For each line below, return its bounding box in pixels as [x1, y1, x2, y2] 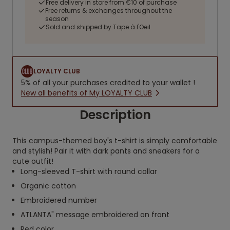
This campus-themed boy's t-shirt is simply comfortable [12, 136, 217, 146]
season [45, 14, 69, 23]
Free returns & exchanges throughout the [45, 6, 172, 15]
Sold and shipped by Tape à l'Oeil [46, 23, 150, 31]
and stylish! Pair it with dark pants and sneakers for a [12, 146, 200, 156]
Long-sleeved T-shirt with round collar [21, 166, 157, 177]
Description [79, 106, 151, 123]
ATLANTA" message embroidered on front [21, 209, 169, 220]
